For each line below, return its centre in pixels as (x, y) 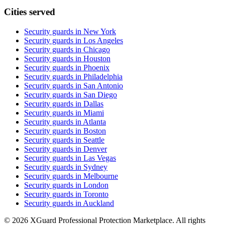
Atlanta (94, 122)
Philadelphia (103, 77)
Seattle (94, 140)
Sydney (95, 167)
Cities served (30, 12)
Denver (95, 149)
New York (100, 32)
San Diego (100, 95)
